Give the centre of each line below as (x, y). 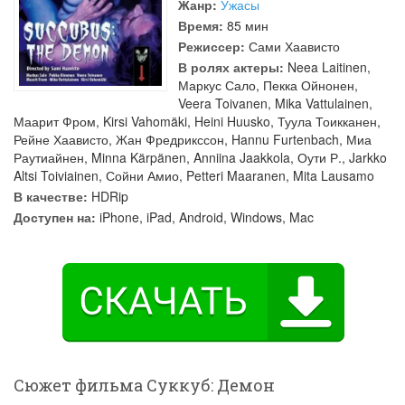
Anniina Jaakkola (242, 157)
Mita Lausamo (334, 175)
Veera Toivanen (223, 103)
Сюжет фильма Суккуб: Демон (144, 385)
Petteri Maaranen (236, 175)
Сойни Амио (142, 175)
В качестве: (51, 196)
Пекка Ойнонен (309, 85)
